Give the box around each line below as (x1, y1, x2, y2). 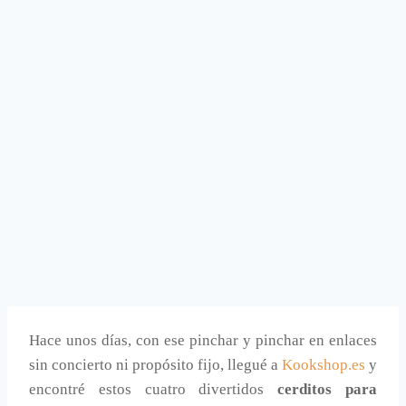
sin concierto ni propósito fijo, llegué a (29, 356, 282, 374)
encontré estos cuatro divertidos (29, 381, 278, 399)
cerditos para (277, 381, 378, 399)
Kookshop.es (282, 356, 365, 374)
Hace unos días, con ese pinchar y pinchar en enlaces (29, 332, 377, 350)
